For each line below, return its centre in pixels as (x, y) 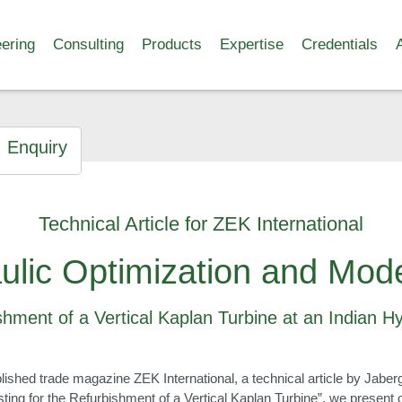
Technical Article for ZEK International (201, 224)
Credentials (339, 44)
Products (171, 44)
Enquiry (37, 147)
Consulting (88, 44)
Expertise (251, 44)
